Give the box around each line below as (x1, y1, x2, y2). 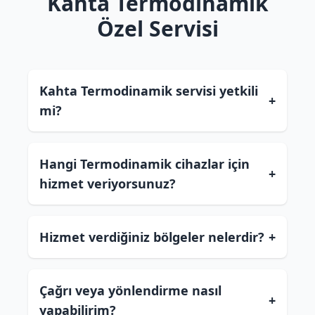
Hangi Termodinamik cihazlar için (39, 155, 250, 172)
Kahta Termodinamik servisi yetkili (39, 82, 258, 99)
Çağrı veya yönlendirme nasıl (39, 282, 221, 299)
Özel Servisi (96, 14, 219, 43)
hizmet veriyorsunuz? (39, 175, 176, 192)
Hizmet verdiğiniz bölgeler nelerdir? (39, 229, 264, 245)
